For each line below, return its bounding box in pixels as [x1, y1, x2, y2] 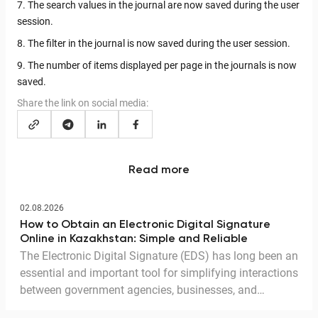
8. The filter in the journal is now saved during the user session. [17, 38, 290, 50]
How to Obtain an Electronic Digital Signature [20, 219, 270, 231]
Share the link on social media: [17, 97, 148, 109]
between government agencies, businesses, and [20, 283, 257, 297]
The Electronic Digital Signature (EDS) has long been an [20, 249, 298, 263]
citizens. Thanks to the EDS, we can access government [20, 300, 297, 314]
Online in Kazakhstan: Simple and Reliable [20, 234, 248, 246]
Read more [128, 165, 190, 177]
